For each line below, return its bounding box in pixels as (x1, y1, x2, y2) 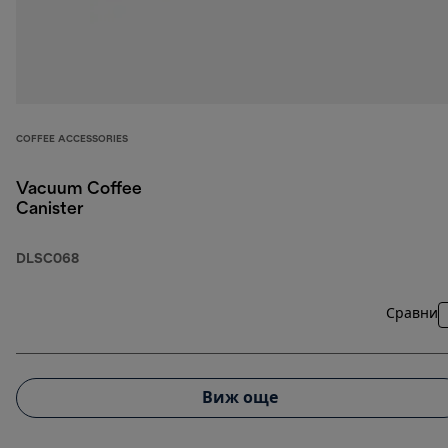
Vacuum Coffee (16, 181, 142, 199)
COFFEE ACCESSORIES (16, 135, 128, 145)
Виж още (202, 390, 278, 406)
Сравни (386, 308, 438, 322)
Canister (16, 201, 84, 219)
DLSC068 (16, 253, 79, 267)
